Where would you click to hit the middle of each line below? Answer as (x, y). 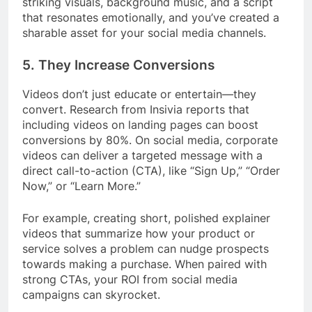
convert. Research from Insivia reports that (136, 109)
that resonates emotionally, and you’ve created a (151, 18)
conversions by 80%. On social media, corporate (150, 140)
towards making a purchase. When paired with (145, 264)
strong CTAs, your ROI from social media (130, 279)
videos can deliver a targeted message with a (142, 155)
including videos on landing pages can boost (140, 124)
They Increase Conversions (126, 65)
